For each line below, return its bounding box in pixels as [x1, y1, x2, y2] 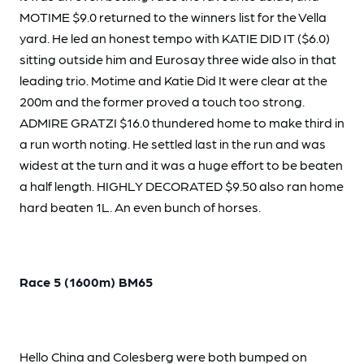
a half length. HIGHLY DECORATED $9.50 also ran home [19, 178, 344, 194]
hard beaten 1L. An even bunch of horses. [19, 199, 261, 215]
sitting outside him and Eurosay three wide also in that [19, 51, 336, 67]
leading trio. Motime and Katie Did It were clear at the [19, 72, 327, 89]
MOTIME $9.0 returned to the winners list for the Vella [19, 9, 327, 25]
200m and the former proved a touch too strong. [19, 93, 305, 110]
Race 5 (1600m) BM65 [19, 274, 153, 290]
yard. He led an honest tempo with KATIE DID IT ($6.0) [19, 30, 330, 46]
